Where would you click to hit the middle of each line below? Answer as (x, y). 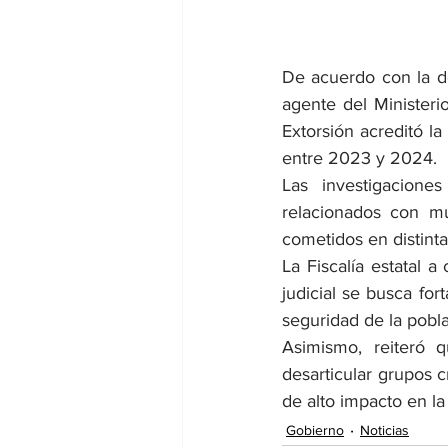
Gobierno (315, 429)
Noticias (384, 429)
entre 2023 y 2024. (359, 158)
